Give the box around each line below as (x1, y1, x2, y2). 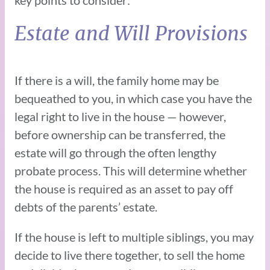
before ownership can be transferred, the (14, 127, 225, 142)
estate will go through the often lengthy (14, 145, 216, 160)
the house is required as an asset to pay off (14, 181, 233, 196)
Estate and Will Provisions (14, 21, 248, 46)
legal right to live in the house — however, (14, 108, 226, 124)
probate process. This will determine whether (14, 163, 247, 178)
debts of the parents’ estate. (14, 199, 160, 214)
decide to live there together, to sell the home (14, 247, 245, 262)
